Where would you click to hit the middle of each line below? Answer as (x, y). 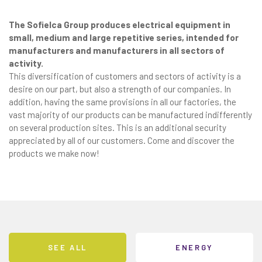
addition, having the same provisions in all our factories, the (123, 102)
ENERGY (194, 247)
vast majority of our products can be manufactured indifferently (130, 115)
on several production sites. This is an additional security (118, 127)
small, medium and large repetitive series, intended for (124, 37)
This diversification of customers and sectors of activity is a (125, 76)
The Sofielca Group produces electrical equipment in (120, 25)
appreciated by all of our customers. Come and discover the (122, 140)
